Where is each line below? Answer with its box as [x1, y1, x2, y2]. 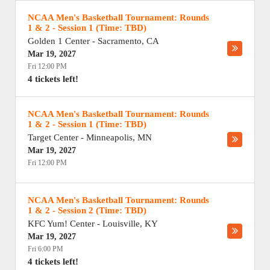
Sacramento [98, 36, 142, 46]
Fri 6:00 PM [28, 245, 63, 253]
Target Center [28, 133, 78, 142]
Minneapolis [86, 133, 133, 142]
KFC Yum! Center [28, 219, 95, 228]
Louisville [102, 219, 140, 228]
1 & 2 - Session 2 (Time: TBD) [28, 206, 146, 215]
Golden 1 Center [28, 36, 90, 46]
